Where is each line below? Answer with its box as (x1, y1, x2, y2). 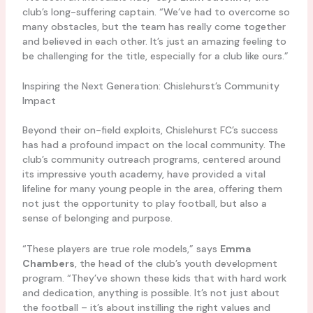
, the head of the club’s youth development (74, 256, 277, 270)
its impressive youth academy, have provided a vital (22, 168, 265, 181)
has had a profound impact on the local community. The (22, 138, 286, 152)
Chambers (22, 256, 75, 270)
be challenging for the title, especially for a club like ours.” (22, 49, 289, 62)
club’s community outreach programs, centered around (22, 153, 281, 166)
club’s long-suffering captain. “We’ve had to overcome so (22, 5, 290, 18)
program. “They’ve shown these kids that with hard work (22, 271, 286, 284)
